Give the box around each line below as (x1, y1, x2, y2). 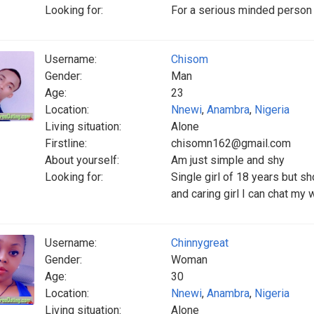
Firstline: (45, 137, 87, 150)
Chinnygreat (171, 236, 228, 250)
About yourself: (45, 153, 119, 167)
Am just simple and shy (171, 153, 285, 167)
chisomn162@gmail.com (171, 137, 291, 150)
